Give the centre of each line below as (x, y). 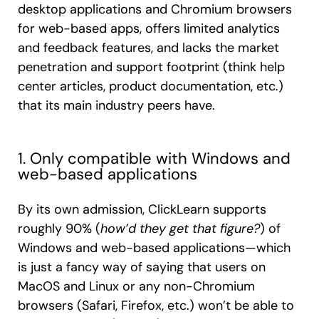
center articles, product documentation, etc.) (151, 86)
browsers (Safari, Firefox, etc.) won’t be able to (156, 305)
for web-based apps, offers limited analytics (149, 28)
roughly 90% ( (59, 228)
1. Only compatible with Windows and (154, 158)
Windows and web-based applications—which (154, 247)
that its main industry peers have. (116, 105)
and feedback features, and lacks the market (148, 47)
